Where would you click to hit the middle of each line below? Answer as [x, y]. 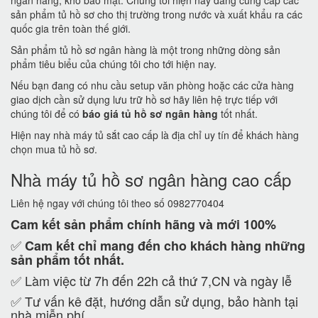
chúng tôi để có [46, 114]
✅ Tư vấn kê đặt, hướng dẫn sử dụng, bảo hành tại [154, 301]
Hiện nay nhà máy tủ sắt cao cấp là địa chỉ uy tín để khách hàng [155, 135]
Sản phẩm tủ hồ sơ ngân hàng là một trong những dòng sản [146, 50]
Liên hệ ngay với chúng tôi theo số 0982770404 [117, 203]
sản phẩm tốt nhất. [67, 260]
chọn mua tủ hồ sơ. [54, 149]
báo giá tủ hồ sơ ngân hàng [150, 114]
